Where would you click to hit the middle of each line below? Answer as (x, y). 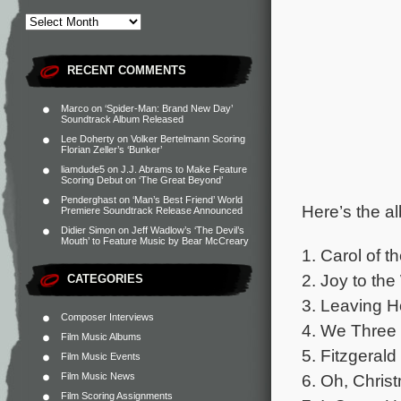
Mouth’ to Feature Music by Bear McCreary (155, 241)
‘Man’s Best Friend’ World (188, 200)
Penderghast (89, 200)
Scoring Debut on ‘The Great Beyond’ (142, 180)
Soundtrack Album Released (122, 119)
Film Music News (98, 376)
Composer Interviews (107, 317)
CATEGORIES (105, 279)
